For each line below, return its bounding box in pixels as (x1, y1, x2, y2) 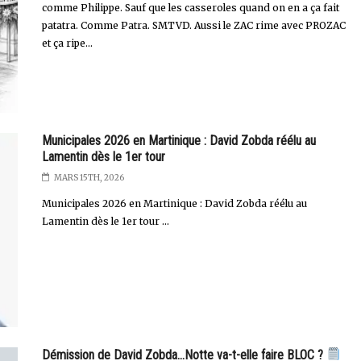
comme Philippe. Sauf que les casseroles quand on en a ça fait (41, 2, 339, 14)
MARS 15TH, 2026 (53, 172, 124, 184)
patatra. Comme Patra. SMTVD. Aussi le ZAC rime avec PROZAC (41, 19, 346, 31)
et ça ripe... (41, 37, 93, 49)
